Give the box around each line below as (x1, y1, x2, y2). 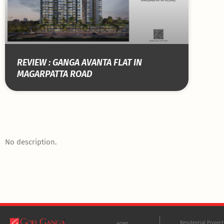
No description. (5, 137, 57, 146)
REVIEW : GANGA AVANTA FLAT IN (17, 56, 142, 68)
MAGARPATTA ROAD (17, 68, 92, 79)
